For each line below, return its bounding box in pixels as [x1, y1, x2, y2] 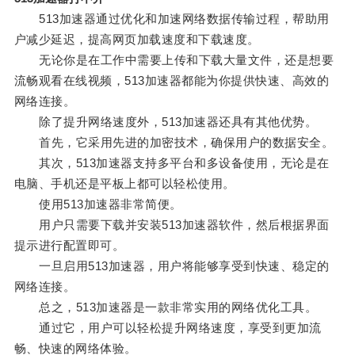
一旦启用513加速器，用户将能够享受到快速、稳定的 [13, 259, 330, 273]
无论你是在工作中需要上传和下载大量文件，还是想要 [13, 53, 334, 67]
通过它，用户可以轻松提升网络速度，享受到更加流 [13, 321, 322, 335]
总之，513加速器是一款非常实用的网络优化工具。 [13, 300, 318, 315]
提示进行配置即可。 [13, 239, 125, 253]
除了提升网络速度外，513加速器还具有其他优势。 [13, 115, 318, 129]
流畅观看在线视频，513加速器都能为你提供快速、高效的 [13, 74, 330, 88]
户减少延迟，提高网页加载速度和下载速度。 [13, 32, 260, 47]
